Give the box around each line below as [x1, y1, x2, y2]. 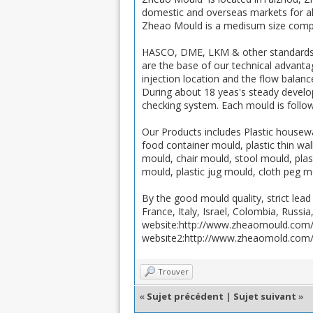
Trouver [158, 266, 189, 277]
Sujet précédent [147, 290, 224, 303]
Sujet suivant [233, 290, 296, 303]
